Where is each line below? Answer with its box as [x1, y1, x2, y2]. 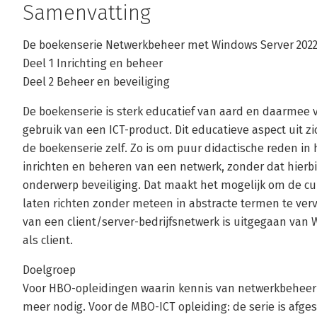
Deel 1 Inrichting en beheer [23, 57, 163, 70]
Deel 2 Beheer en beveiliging [23, 75, 170, 88]
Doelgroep [23, 263, 76, 277]
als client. [23, 234, 73, 247]
